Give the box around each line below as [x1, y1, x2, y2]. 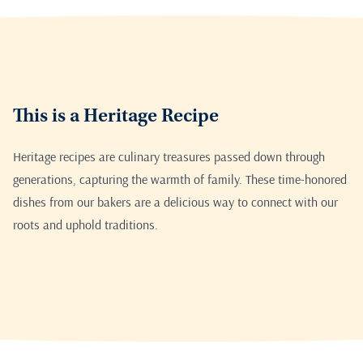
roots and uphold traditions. [13, 216, 158, 233]
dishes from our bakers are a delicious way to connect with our [13, 194, 338, 211]
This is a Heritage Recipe [13, 108, 219, 128]
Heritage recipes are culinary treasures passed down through [13, 148, 325, 165]
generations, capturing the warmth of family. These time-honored [13, 171, 347, 188]
